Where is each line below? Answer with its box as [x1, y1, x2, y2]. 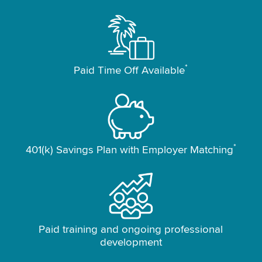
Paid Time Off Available [74, 64, 185, 78]
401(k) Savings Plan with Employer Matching [25, 143, 233, 157]
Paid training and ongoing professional [39, 222, 223, 236]
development [99, 235, 162, 249]
